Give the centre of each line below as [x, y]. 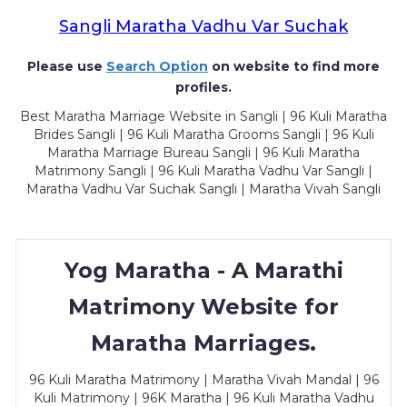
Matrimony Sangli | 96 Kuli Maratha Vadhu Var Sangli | [203, 171]
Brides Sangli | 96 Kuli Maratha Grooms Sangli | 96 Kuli [203, 134]
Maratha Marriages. [203, 343]
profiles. [203, 87]
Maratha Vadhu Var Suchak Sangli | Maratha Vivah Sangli [203, 189]
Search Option [157, 66]
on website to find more [294, 66]
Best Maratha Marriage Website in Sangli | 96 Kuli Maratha [203, 116]
